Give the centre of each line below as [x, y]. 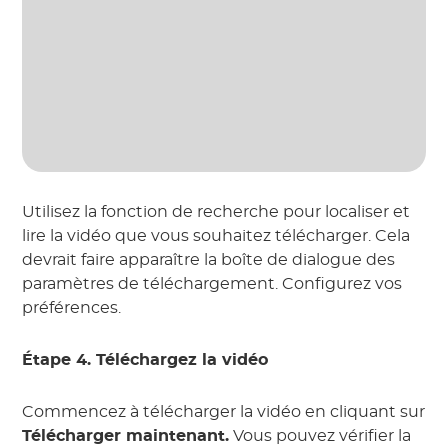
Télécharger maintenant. [126, 436]
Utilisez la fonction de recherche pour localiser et [216, 212]
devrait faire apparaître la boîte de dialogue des [209, 260]
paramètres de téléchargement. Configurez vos [212, 284]
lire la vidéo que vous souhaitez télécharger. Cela [216, 236]
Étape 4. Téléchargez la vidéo [145, 360]
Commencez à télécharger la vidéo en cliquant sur [224, 412]
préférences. [72, 308]
